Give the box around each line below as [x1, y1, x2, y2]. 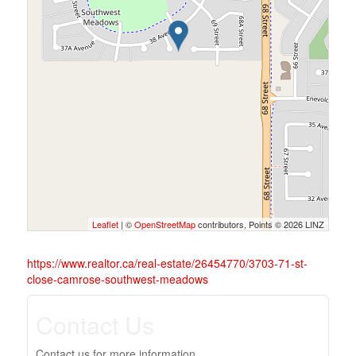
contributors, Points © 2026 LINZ [195, 218, 325, 230]
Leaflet [92, 218, 119, 230]
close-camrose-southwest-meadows [26, 271, 208, 287]
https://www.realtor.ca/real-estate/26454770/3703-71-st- [26, 255, 308, 271]
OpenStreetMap [134, 218, 196, 230]
